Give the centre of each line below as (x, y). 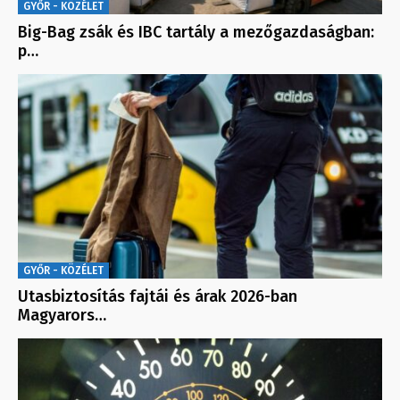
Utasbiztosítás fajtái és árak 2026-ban (158, 297)
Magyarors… (62, 316)
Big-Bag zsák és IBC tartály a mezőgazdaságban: (196, 33)
